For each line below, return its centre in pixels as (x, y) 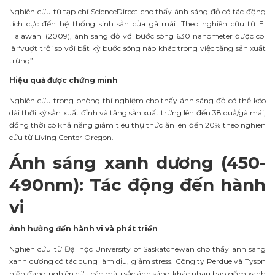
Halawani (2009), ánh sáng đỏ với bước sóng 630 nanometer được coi (137, 36)
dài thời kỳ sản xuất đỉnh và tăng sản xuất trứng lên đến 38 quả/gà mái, (137, 113)
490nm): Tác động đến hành (137, 185)
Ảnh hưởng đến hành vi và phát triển (83, 229)
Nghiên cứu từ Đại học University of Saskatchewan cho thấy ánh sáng (137, 249)
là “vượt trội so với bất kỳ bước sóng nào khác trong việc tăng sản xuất (137, 48)
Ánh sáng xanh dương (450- (137, 163)
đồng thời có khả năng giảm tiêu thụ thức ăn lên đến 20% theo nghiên (137, 125)
